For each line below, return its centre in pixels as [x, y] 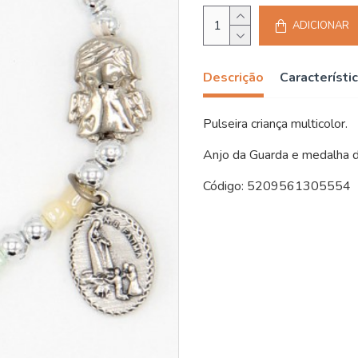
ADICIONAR [321, 25]
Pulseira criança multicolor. [275, 124]
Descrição [233, 78]
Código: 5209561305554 [277, 186]
